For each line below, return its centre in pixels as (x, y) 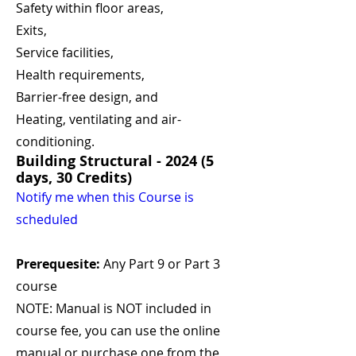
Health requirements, (80, 75)
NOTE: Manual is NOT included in (114, 308)
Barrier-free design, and (87, 97)
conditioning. (55, 141)
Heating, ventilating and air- (99, 119)
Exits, (31, 30)
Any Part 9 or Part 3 (160, 264)
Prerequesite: (58, 264)
